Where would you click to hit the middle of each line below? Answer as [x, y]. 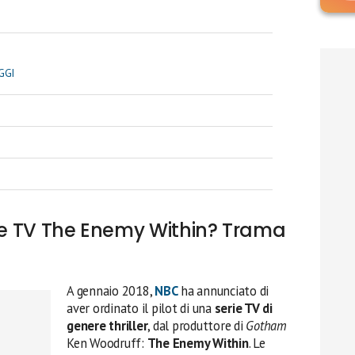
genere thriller [107, 326]
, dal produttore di [197, 326]
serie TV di [243, 308]
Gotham [266, 326]
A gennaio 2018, [111, 291]
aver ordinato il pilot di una [141, 308]
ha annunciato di [223, 291]
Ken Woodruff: [107, 343]
